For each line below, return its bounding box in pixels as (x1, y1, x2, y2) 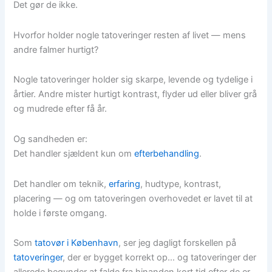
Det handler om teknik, (13, 178, 109, 189)
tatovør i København (32, 237, 119, 249)
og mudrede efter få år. (13, 103, 107, 115)
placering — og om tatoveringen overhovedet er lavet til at (13, 192, 253, 204)
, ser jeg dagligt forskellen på (118, 237, 237, 249)
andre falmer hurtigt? (13, 44, 99, 55)
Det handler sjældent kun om (13, 148, 135, 159)
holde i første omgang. (13, 207, 107, 219)
